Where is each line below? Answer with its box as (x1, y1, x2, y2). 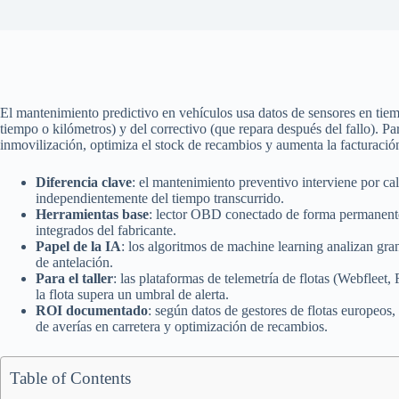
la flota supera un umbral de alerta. (36, 287, 229, 302)
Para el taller (36, 271, 113, 286)
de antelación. (36, 255, 113, 270)
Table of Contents (10, 369, 131, 387)
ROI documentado (36, 303, 148, 318)
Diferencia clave (36, 175, 132, 190)
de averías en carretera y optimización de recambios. (36, 319, 328, 334)
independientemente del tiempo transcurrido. (36, 191, 284, 206)
